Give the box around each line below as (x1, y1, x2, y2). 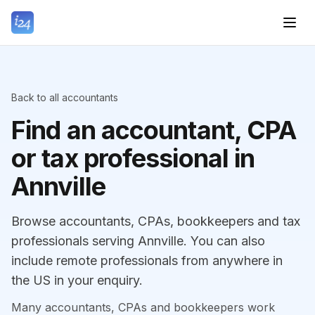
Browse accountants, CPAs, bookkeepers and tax (11, 214, 300, 229)
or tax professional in (11, 143, 255, 174)
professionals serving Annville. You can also (11, 233, 265, 248)
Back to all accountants (11, 91, 118, 103)
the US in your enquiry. (11, 273, 143, 288)
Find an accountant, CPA (11, 115, 297, 146)
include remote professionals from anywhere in (11, 253, 283, 268)
